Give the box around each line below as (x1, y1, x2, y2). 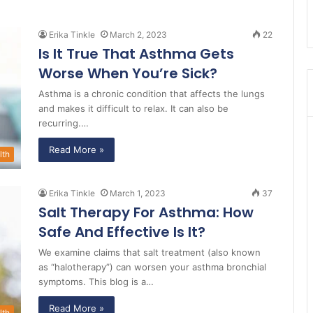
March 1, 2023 (110, 188, 166, 199)
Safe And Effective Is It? (38, 222, 205, 242)
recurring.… (38, 117, 89, 129)
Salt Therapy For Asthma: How (38, 203, 254, 223)
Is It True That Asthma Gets (38, 44, 234, 64)
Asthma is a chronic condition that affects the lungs (38, 88, 265, 99)
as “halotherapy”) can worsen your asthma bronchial (38, 261, 266, 273)
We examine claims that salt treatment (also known (38, 247, 261, 259)
